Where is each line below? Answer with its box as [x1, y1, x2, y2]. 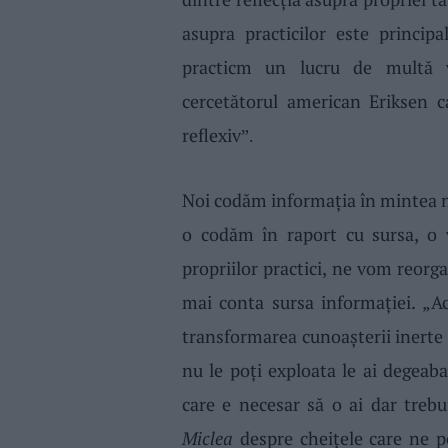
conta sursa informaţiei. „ [219, 290, 431, 315]
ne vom [331, 256, 393, 281]
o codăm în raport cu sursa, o [181, 222, 438, 247]
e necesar [222, 392, 300, 417]
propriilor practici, [181, 256, 332, 281]
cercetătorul [181, 88, 278, 113]
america [277, 88, 350, 113]
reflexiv [181, 122, 241, 147]
